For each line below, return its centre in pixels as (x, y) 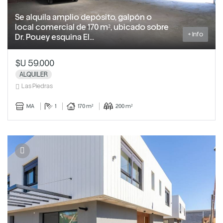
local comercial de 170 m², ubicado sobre (92, 27)
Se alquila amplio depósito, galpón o (83, 17)
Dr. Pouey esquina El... (55, 37)
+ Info (195, 34)
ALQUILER (34, 74)
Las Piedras (37, 86)
